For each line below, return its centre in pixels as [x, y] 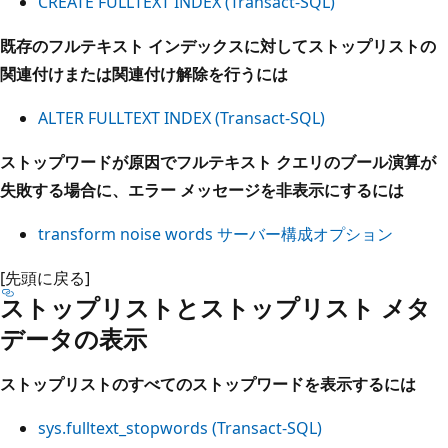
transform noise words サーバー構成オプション [215, 233]
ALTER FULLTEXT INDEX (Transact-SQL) [181, 117]
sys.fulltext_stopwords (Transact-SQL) [180, 427]
